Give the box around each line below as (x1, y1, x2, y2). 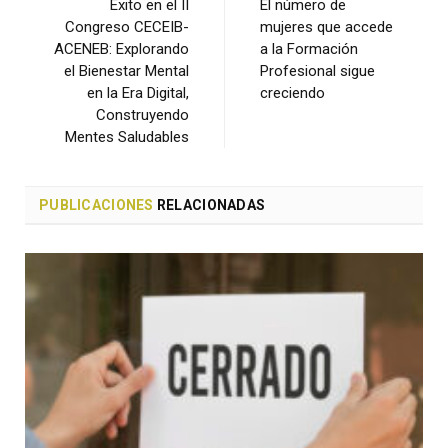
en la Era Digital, (87, 84, 189, 103)
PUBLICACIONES (39, 197, 157, 214)
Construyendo (96, 106, 189, 125)
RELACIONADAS (156, 197, 266, 214)
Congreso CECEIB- (65, 18, 189, 37)
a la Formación (260, 40, 358, 59)
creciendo (260, 84, 325, 103)
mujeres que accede (260, 18, 393, 37)
